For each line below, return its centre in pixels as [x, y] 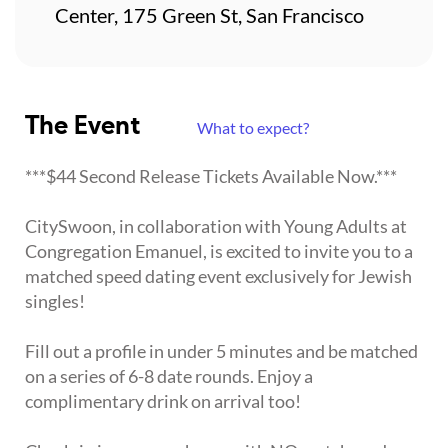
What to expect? [253, 128]
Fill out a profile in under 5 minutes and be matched [221, 351]
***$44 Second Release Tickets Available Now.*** [211, 176]
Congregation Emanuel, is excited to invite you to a [219, 251]
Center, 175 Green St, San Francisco [209, 15]
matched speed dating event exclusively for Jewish [218, 276]
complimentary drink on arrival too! [163, 401]
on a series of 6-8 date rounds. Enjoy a [169, 376]
